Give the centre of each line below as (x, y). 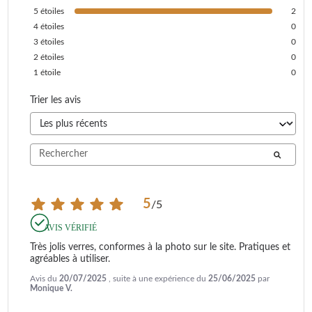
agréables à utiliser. (70, 259)
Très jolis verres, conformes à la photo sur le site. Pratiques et (160, 247)
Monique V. (51, 288)
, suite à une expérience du (158, 278)
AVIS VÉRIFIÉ (70, 227)
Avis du (45, 278)
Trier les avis (55, 100)
